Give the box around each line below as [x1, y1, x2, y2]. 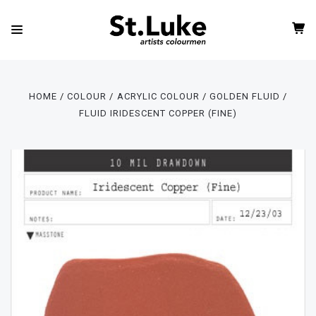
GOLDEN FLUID [209, 91, 280, 102]
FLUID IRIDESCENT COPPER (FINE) [78, 108, 238, 119]
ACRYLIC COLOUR [116, 91, 200, 102]
